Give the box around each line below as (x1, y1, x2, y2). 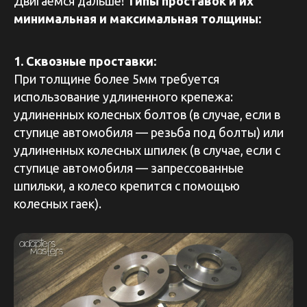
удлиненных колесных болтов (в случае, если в (14, 107, 280, 121)
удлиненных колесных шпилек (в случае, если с (14, 143, 280, 157)
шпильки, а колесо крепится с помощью (14, 178, 240, 193)
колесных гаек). (14, 196, 101, 210)
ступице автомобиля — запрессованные (14, 160, 244, 175)
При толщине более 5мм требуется (14, 71, 219, 86)
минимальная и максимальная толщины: (14, 11, 261, 25)
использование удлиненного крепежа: (14, 89, 233, 103)
